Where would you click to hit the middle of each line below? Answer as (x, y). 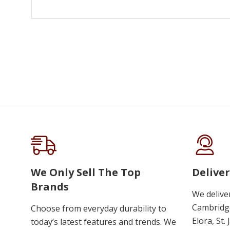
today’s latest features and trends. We (103, 222)
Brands (50, 187)
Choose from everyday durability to (99, 209)
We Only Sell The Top (86, 172)
